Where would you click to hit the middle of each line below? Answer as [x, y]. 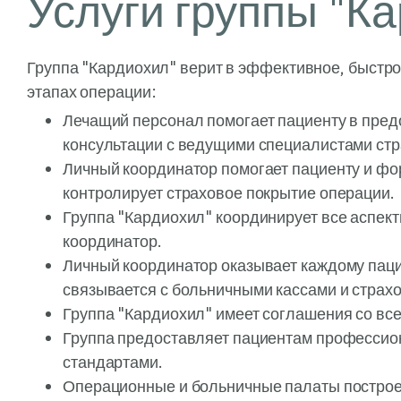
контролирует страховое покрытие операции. [229, 193]
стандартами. [113, 362]
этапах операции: [92, 92]
